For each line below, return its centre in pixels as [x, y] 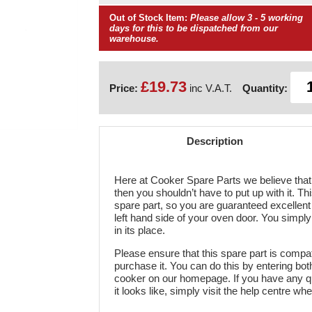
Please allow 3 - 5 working [246, 18]
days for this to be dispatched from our [193, 28]
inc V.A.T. [209, 88]
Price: [125, 88]
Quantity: [265, 88]
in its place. [140, 230]
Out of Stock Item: [148, 18]
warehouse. [134, 39]
